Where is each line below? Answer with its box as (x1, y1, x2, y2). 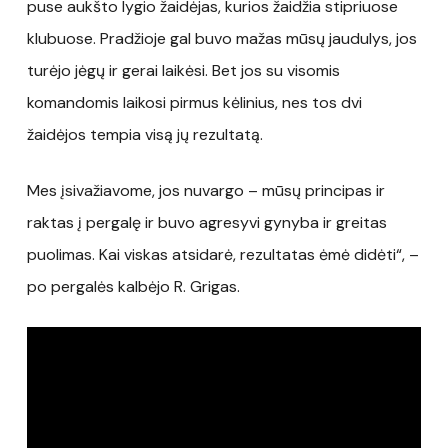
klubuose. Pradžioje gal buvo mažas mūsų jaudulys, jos (26, 27, 417, 49)
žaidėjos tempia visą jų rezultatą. (26, 123, 263, 145)
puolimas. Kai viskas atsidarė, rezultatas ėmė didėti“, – (26, 243, 419, 265)
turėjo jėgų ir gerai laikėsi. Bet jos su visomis (26, 59, 340, 81)
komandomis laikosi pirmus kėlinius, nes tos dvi (26, 91, 362, 113)
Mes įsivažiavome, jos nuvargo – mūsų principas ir (26, 179, 385, 201)
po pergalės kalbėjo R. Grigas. (26, 275, 240, 297)
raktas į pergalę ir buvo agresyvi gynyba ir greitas (26, 211, 387, 233)
